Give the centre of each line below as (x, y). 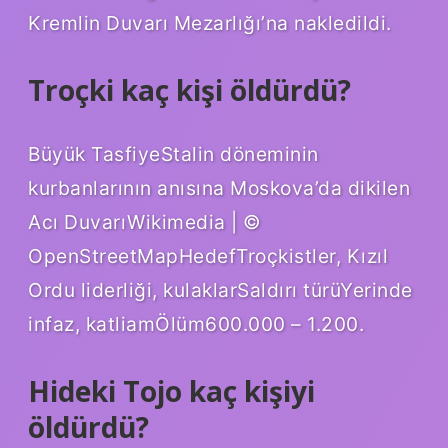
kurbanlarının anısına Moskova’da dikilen (219, 187)
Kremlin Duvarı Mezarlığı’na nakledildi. (210, 22)
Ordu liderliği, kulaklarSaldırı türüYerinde (220, 289)
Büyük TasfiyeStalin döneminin (173, 153)
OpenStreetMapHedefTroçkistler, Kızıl (208, 255)
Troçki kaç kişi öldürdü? (189, 89)
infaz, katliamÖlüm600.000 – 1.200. (196, 323)
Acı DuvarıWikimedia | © (145, 221)
